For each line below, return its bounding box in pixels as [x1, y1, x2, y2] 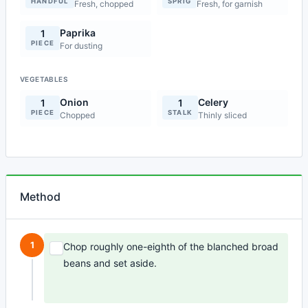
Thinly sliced [198, 110, 247, 120]
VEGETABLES [20, 75, 67, 83]
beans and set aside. [63, 257, 157, 269]
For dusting [60, 41, 103, 51]
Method [20, 190, 60, 203]
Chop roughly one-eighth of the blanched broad [63, 241, 279, 252]
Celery [198, 96, 229, 108]
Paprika [60, 27, 96, 38]
